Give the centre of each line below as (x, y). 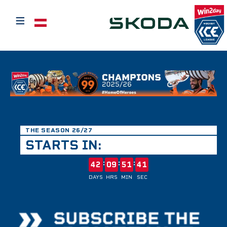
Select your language (66, 19)
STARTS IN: (64, 145)
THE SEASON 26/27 (59, 130)
